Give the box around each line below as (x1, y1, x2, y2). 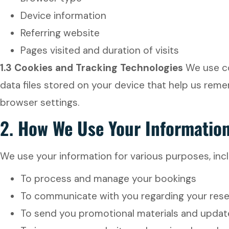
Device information (20, 9, 106, 22)
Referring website (20, 27, 100, 39)
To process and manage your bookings (20, 172, 196, 185)
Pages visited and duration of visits (20, 44, 179, 57)
